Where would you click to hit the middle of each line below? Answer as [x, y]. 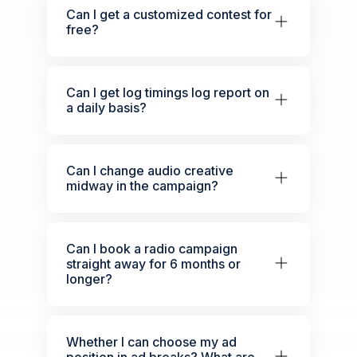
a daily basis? [106, 107]
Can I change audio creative [149, 170]
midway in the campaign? [142, 185]
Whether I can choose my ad [151, 341]
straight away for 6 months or [153, 263]
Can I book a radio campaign [151, 248]
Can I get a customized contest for [169, 14]
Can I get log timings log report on [167, 92]
